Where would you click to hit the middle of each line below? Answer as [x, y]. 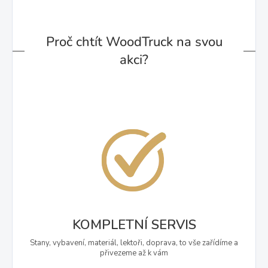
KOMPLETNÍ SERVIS [134, 225]
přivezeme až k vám [134, 253]
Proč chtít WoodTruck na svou [134, 42]
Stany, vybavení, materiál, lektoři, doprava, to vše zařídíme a [134, 243]
